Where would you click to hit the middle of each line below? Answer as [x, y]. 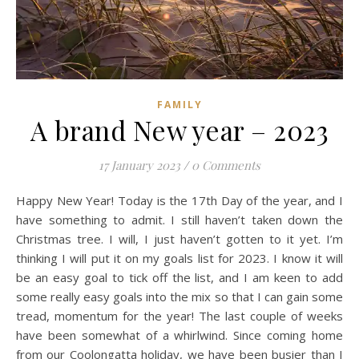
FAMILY [179, 105]
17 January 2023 [139, 165]
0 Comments [226, 165]
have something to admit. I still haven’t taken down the [179, 220]
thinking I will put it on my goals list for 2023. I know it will [179, 258]
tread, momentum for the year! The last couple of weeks [179, 316]
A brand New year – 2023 [179, 130]
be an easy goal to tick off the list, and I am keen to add [179, 278]
